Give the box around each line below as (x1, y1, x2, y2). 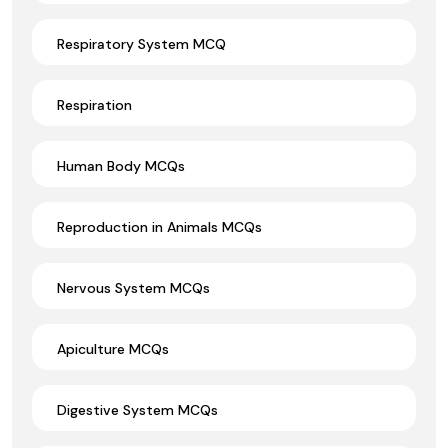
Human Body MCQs (57, 156, 185, 175)
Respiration (57, 95, 132, 114)
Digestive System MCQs (57, 400, 218, 419)
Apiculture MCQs (57, 339, 169, 358)
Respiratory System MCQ (57, 34, 226, 53)
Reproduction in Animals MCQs (57, 217, 262, 236)
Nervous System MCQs (57, 278, 210, 297)
